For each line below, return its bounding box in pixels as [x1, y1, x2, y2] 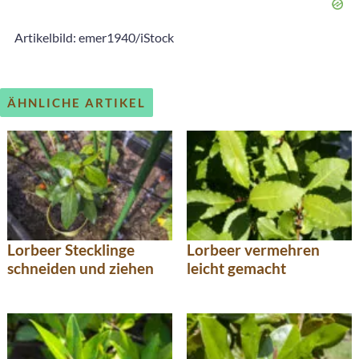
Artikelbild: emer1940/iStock [14, 30, 174, 46]
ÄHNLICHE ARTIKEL [7, 95, 146, 111]
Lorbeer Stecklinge [7, 240, 135, 259]
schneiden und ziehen [7, 258, 154, 277]
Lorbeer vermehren [187, 240, 320, 259]
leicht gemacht [187, 258, 286, 277]
